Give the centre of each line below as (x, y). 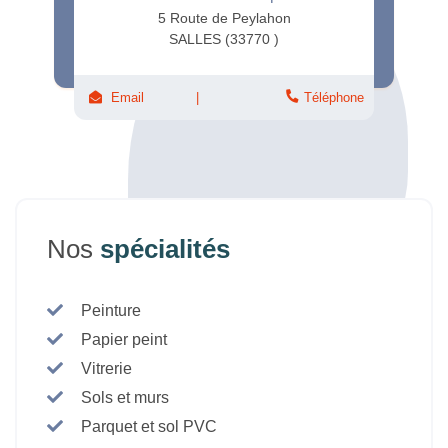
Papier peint (124, 339)
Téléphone (334, 97)
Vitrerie (106, 368)
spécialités (165, 248)
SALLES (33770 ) (224, 38)
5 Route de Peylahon (224, 17)
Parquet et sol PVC (149, 426)
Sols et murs (125, 397)
